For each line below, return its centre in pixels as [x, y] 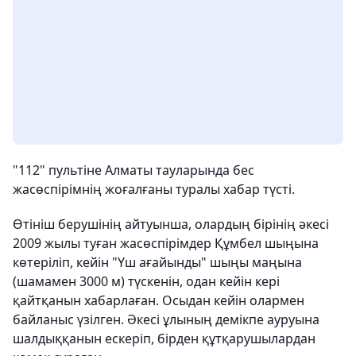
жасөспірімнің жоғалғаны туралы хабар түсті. [154, 189]
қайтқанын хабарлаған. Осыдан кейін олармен [159, 300]
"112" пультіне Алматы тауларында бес [133, 170]
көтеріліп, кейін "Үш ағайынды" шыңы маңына [157, 262]
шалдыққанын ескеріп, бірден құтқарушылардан [164, 339]
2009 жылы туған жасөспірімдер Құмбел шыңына [166, 243]
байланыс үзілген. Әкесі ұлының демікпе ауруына [166, 319]
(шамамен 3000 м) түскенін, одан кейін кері [146, 281]
